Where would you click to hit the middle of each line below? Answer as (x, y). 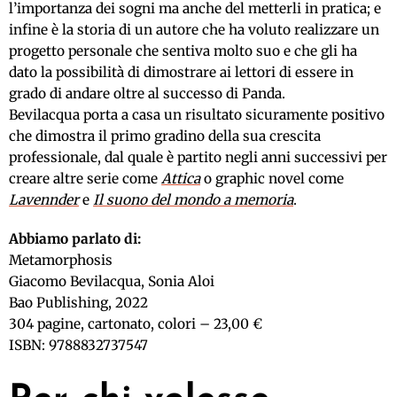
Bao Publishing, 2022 (78, 303)
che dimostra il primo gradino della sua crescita (165, 136)
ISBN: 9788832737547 (78, 346)
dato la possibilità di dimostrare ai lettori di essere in (181, 73)
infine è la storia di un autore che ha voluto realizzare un (194, 30)
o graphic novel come (272, 179)
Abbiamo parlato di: (75, 239)
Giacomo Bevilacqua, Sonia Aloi (112, 282)
